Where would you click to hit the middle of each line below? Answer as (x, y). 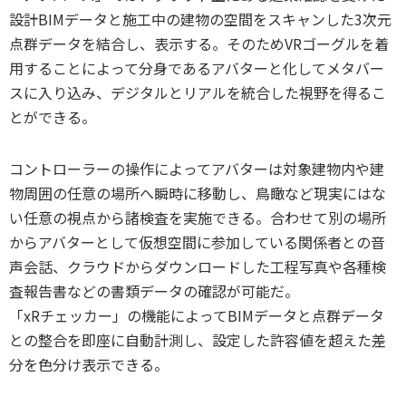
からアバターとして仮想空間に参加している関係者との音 (197, 242)
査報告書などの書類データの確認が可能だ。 (154, 290)
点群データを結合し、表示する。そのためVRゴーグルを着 (199, 43)
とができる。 (53, 116)
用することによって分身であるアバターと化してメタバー (197, 68)
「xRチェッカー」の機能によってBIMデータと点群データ (197, 315)
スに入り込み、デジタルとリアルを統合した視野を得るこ (198, 92)
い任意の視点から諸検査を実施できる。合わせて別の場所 (198, 217)
